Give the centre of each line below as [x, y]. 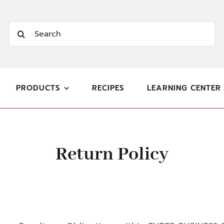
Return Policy [112, 154]
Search [23, 28]
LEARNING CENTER [184, 88]
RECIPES [108, 88]
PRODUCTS [38, 88]
